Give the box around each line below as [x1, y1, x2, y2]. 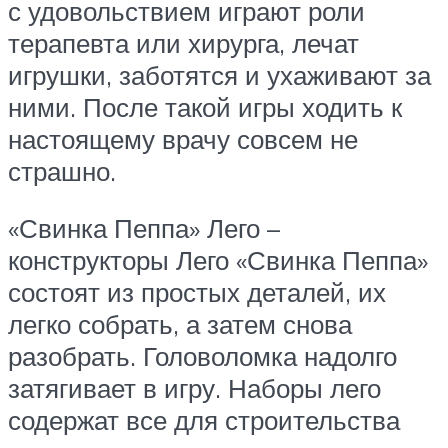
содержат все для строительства [8, 404, 400, 437]
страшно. [8, 154, 116, 187]
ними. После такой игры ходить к [8, 90, 402, 123]
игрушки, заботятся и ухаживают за [8, 58, 431, 91]
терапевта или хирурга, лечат [8, 26, 359, 59]
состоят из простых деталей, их [8, 276, 386, 309]
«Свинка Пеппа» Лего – [8, 212, 280, 245]
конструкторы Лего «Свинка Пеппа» [8, 244, 428, 277]
